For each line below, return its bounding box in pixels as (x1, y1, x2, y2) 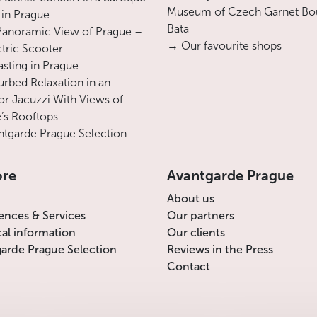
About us (167, 192, 214, 206)
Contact (167, 260, 210, 274)
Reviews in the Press (167, 243, 273, 257)
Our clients (167, 226, 225, 240)
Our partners (167, 209, 234, 223)
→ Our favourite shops (167, 39, 282, 53)
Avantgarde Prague (167, 167, 294, 185)
